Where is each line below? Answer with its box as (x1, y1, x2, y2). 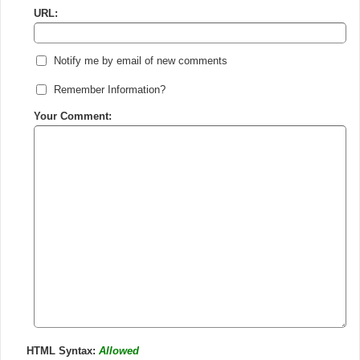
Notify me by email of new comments (54, 55, 227, 67)
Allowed (99, 345, 139, 357)
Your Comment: (34, 110, 112, 122)
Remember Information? (54, 84, 166, 96)
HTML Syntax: (27, 345, 99, 357)
